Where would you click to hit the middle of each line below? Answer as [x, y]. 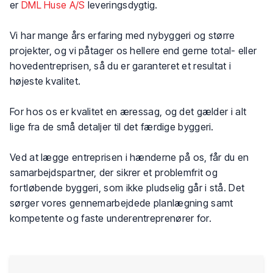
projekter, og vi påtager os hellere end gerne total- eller [133, 51]
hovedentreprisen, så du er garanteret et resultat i [121, 66]
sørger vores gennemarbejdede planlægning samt [122, 203]
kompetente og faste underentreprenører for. [111, 218]
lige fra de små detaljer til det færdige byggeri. [112, 127]
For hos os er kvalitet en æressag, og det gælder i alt [128, 112]
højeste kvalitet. [45, 81]
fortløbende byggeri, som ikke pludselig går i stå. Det [127, 188]
